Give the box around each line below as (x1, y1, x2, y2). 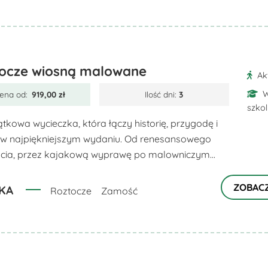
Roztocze (50, 184, 92, 197)
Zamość (101, 184, 138, 197)
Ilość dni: (145, 89, 179, 100)
